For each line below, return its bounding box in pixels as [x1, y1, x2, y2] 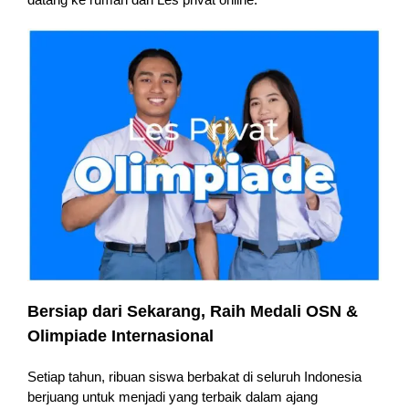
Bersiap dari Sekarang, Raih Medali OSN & [26, 302, 358, 321]
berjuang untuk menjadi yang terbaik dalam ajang [26, 388, 318, 404]
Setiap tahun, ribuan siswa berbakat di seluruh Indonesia [26, 368, 362, 384]
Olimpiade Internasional [26, 327, 214, 346]
